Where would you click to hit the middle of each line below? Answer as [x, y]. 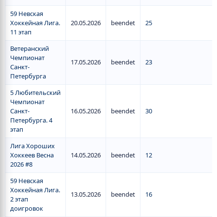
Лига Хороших [32, 146]
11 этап [21, 32]
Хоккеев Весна [32, 155]
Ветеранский [30, 48]
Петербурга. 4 [31, 120]
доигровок [27, 208]
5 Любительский [35, 93]
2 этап [19, 199]
